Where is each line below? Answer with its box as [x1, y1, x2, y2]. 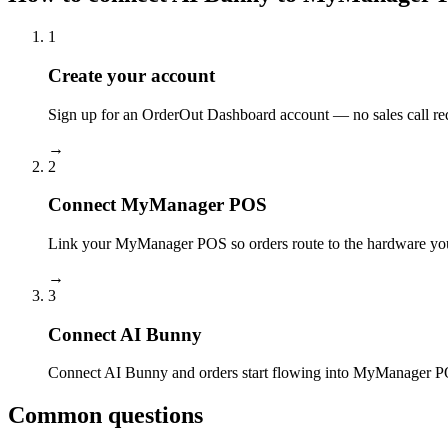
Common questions [8, 402, 203, 429]
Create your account [48, 64, 215, 86]
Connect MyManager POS [48, 194, 267, 216]
